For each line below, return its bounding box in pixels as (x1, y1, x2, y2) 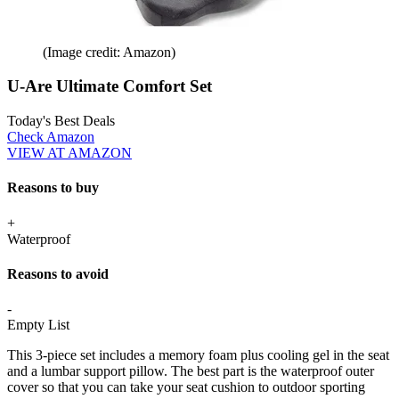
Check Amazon (7, 129, 94, 145)
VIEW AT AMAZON (7, 145, 132, 161)
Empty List (7, 317, 69, 333)
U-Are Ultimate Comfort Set (7, 77, 212, 96)
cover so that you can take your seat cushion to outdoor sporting (7, 379, 365, 395)
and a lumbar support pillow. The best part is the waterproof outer (7, 363, 374, 379)
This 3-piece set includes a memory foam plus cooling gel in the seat (7, 347, 389, 363)
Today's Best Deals (7, 113, 115, 129)
